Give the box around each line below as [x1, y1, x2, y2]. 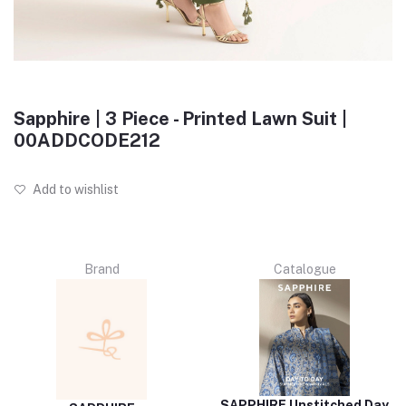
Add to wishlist [30, 181, 119, 197]
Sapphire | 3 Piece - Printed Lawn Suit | [14, 107, 347, 130]
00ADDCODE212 [14, 129, 160, 151]
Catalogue [273, 261, 336, 276]
